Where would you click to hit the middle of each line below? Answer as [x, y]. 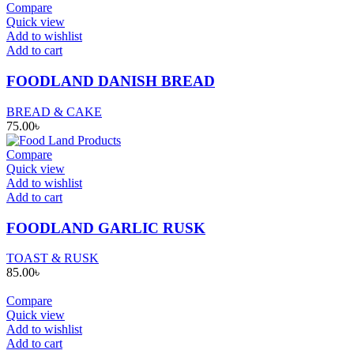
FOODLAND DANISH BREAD [111, 81]
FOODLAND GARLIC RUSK [106, 228]
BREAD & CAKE [54, 111]
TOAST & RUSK [53, 258]
